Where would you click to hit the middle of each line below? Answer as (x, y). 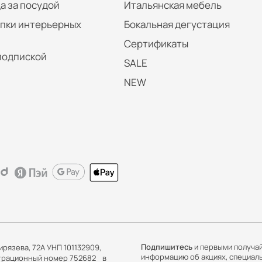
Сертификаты (156, 43)
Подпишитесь (166, 247)
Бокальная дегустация (177, 24)
